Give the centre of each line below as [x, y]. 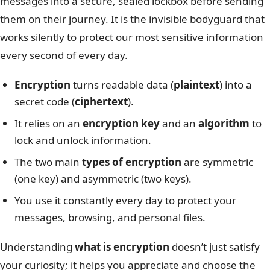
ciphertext [101, 101]
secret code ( [45, 101]
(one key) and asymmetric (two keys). [103, 178]
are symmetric [217, 162]
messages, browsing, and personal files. [110, 217]
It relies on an [49, 123]
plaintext [196, 84]
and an [179, 123]
